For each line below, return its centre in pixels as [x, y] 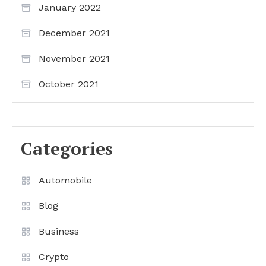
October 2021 [69, 84]
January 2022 [70, 8]
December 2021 [74, 33]
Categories [67, 149]
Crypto [54, 257]
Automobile [65, 180]
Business [59, 232]
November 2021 [74, 59]
